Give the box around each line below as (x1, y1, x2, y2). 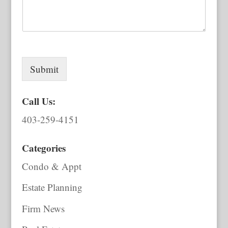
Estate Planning (21, 181, 82, 194)
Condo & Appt (21, 159, 81, 173)
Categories (21, 140, 66, 155)
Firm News (21, 202, 65, 215)
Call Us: (21, 94, 55, 108)
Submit (30, 62, 59, 75)
